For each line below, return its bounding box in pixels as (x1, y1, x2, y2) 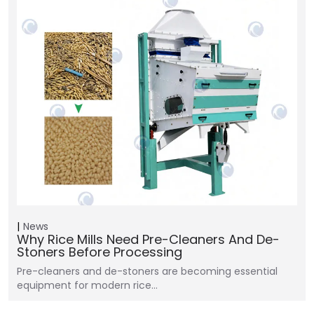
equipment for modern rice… (17, 278, 158, 292)
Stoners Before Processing (17, 243, 182, 261)
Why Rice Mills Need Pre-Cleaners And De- (17, 231, 280, 248)
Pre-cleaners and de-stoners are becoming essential (17, 264, 278, 278)
